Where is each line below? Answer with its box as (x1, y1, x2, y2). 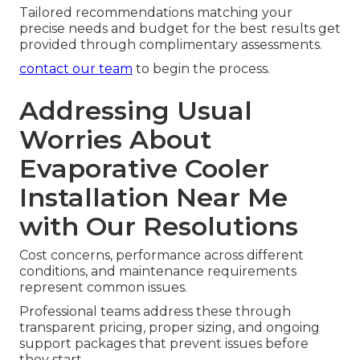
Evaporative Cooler (19, 153, 269, 185)
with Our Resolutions (19, 211, 298, 243)
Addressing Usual (19, 95, 252, 127)
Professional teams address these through (19, 304, 291, 320)
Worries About (19, 124, 211, 156)
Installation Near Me (19, 182, 288, 214)
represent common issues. (19, 280, 187, 296)
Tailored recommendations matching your (19, 5, 292, 21)
